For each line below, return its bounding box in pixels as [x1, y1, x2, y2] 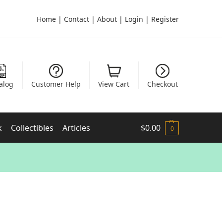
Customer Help [31, 79, 81, 89]
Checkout [147, 79, 178, 89]
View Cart [98, 79, 130, 89]
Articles [62, 122, 90, 133]
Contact [64, 14, 89, 24]
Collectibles [10, 122, 54, 133]
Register [151, 14, 179, 24]
